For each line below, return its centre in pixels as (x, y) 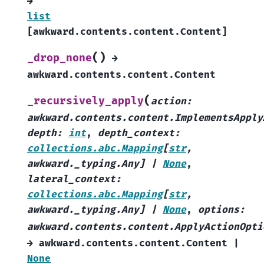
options (219, 210)
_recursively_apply (85, 101)
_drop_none (60, 58)
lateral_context (71, 179)
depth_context (136, 133)
